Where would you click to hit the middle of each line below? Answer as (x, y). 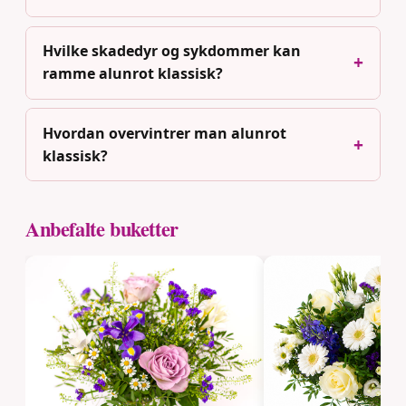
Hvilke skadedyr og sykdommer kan (171, 51)
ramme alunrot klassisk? (132, 74)
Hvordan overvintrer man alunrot (164, 133)
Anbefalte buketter (102, 229)
